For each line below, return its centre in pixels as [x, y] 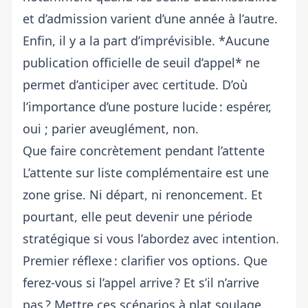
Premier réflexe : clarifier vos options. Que [145, 261]
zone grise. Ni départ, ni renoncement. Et [143, 195]
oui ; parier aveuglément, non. [111, 129]
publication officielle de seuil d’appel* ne [141, 63]
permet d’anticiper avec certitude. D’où [135, 85]
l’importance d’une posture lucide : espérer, [147, 107]
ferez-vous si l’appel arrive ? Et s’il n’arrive [141, 283]
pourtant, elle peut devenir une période [137, 217]
